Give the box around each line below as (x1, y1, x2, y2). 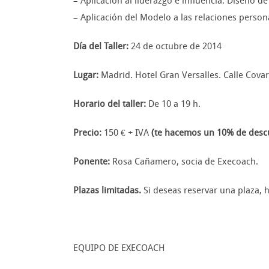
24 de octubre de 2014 (128, 41, 222, 52)
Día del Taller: (73, 41, 128, 52)
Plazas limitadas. (73, 185, 141, 196)
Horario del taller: (73, 98, 146, 110)
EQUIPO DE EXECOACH (73, 243, 165, 254)
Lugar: (73, 70, 98, 81)
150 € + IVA (101, 127, 151, 139)
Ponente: (73, 156, 110, 168)
